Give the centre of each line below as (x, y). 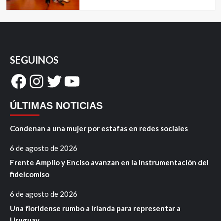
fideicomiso (30, 174)
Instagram (67, 81)
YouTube (97, 81)
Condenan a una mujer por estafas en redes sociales (99, 129)
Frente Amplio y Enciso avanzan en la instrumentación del (109, 163)
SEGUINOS (34, 60)
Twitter (74, 81)
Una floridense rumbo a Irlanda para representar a (95, 208)
